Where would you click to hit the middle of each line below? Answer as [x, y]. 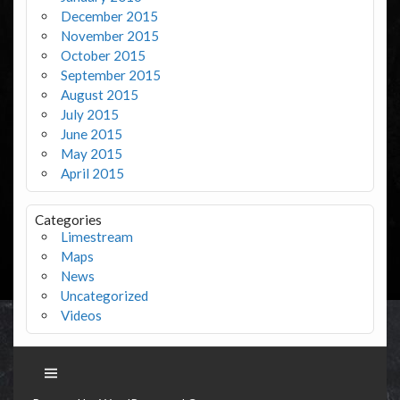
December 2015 [109, 17]
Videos [81, 316]
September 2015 [110, 75]
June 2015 [91, 134]
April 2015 [92, 174]
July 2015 [89, 115]
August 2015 [99, 95]
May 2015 [91, 154]
